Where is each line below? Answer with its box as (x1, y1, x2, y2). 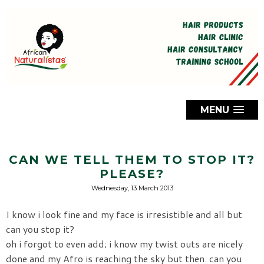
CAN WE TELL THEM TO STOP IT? (9, 152, 255, 167)
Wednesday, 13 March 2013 (91, 183, 173, 192)
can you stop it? (6, 222, 74, 236)
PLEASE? (100, 166, 164, 181)
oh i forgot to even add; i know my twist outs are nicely (6, 236, 243, 250)
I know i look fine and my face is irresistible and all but (6, 207, 242, 221)
